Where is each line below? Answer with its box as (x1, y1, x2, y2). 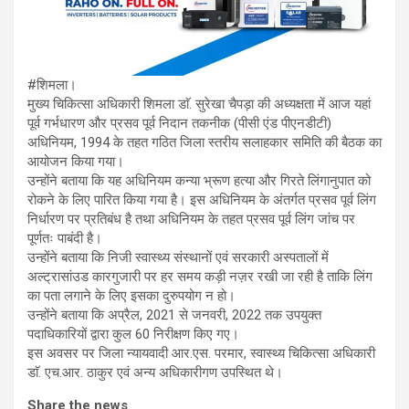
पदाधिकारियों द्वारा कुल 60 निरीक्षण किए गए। (27, 326, 239, 343)
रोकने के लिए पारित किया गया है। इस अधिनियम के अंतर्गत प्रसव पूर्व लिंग (27, 192, 376, 209)
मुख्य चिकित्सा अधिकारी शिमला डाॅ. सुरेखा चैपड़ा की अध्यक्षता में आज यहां (27, 96, 371, 113)
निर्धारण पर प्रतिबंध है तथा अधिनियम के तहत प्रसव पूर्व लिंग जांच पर (27, 211, 355, 228)
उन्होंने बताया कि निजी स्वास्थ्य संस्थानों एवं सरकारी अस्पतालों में (27, 249, 329, 267)
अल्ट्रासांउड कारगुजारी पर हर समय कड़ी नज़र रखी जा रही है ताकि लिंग (27, 268, 372, 286)
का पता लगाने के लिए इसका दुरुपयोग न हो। (27, 288, 236, 305)
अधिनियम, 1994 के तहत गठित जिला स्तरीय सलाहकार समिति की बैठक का (27, 134, 382, 152)
